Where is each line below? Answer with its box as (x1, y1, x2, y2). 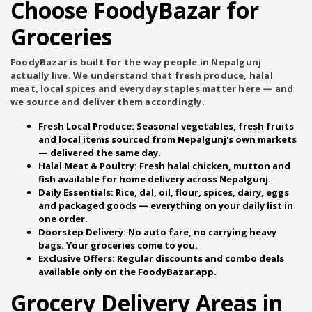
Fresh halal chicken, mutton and (137, 159, 290, 172)
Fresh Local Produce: (38, 120, 134, 132)
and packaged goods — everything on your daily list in (38, 199, 293, 212)
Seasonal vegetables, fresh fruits (134, 120, 294, 132)
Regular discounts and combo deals (115, 252, 284, 265)
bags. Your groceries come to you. (38, 239, 198, 251)
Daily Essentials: (38, 186, 114, 198)
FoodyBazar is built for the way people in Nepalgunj (10, 56, 262, 68)
